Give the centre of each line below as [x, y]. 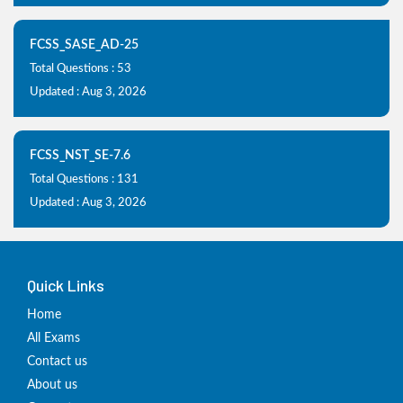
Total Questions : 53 [81, 69]
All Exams [54, 338]
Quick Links [66, 285]
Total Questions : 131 [84, 179]
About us [52, 385]
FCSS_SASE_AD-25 [84, 45]
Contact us [57, 362]
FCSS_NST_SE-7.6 [80, 156]
